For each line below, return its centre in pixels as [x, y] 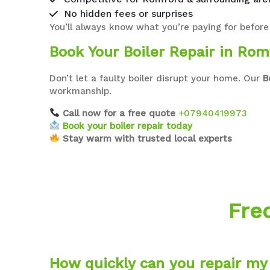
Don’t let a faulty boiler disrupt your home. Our [156, 78]
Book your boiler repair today [128, 126]
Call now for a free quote [119, 113]
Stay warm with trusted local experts [148, 138]
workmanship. [81, 91]
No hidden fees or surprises [129, 13]
